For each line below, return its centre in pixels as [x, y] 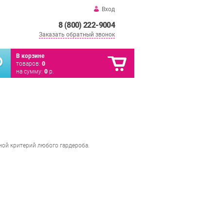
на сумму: [30, 72]
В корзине [30, 56]
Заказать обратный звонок [77, 35]
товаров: [29, 64]
